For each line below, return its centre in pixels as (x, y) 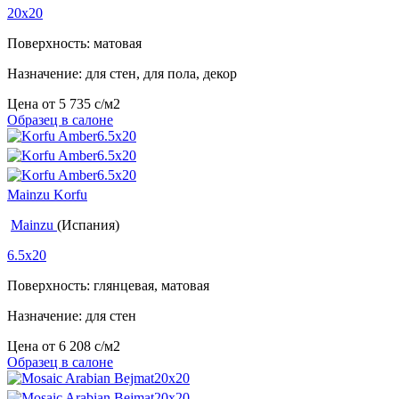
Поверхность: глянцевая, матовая (108, 286)
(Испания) (88, 225)
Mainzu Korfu (47, 195)
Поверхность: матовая (74, 44)
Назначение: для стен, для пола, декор (122, 74)
